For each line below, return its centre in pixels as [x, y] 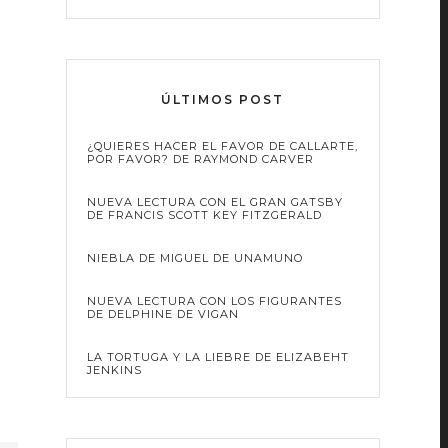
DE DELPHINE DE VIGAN [162, 313]
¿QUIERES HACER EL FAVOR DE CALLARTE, [222, 145]
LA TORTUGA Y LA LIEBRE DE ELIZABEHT [217, 356]
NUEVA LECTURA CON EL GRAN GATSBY [214, 201]
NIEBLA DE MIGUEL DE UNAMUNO [194, 257]
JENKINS [114, 369]
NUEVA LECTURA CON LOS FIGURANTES [214, 300]
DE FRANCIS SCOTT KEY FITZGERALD [204, 214]
